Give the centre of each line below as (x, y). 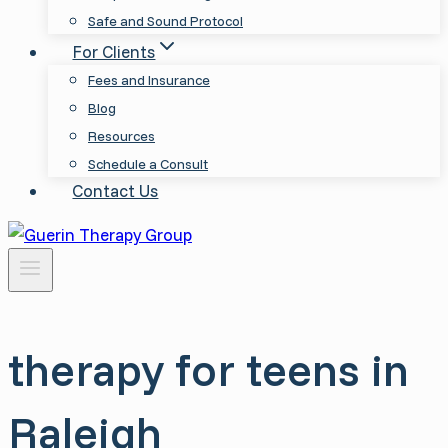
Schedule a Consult (148, 164)
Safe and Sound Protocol (165, 21)
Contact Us (115, 190)
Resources (121, 136)
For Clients (114, 51)
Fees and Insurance (149, 80)
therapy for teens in (208, 369)
